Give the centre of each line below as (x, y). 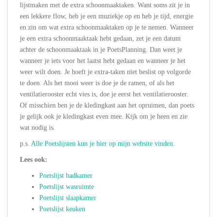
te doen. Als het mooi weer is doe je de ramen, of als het (97, 83)
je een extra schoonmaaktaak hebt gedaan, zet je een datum (100, 39)
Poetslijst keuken (62, 209)
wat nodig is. (38, 128)
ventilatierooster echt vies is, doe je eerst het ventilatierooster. (104, 94)
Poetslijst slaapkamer (68, 198)
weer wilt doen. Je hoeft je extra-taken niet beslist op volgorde (105, 72)
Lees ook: (34, 160)
